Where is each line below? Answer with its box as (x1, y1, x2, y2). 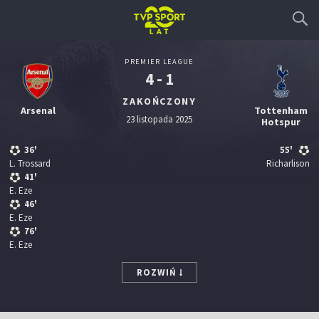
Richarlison (266, 157, 310, 169)
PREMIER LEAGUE (125, 57, 194, 66)
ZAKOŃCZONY (122, 95, 197, 108)
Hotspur (261, 115, 301, 128)
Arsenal (20, 104, 56, 117)
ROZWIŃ (136, 266, 177, 278)
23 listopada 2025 (126, 113, 193, 125)
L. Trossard (9, 157, 51, 169)
